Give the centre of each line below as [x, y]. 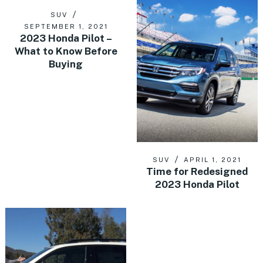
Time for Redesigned [197, 172]
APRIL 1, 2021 [213, 160]
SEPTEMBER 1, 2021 [66, 27]
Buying [66, 64]
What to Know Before [66, 51]
